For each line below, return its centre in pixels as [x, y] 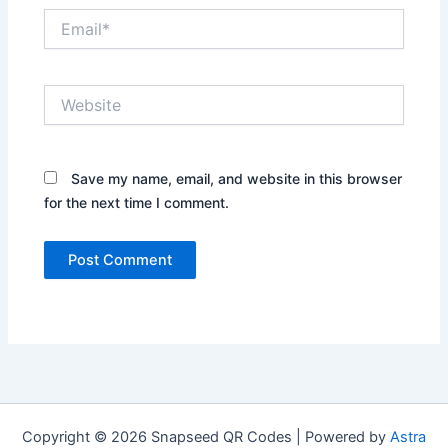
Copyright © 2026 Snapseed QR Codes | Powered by [206, 437]
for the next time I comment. [137, 203]
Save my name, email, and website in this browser [237, 179]
